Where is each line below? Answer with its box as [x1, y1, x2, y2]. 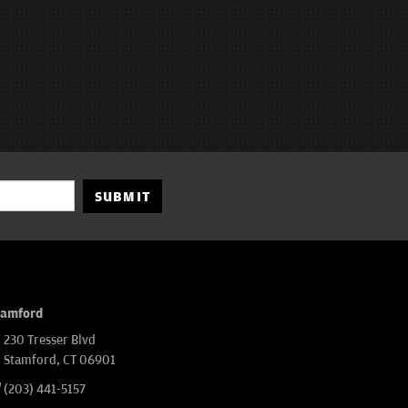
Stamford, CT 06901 [4, 352, 116, 368]
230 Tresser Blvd [4, 331, 96, 348]
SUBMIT [94, 188, 152, 205]
